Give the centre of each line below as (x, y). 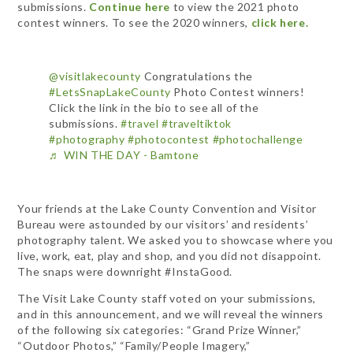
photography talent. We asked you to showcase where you (175, 240)
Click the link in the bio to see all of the (154, 108)
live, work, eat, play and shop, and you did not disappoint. (169, 256)
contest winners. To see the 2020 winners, (134, 22)
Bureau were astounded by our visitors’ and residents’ (163, 224)
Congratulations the (197, 76)
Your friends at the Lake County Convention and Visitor (167, 208)
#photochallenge (258, 139)
